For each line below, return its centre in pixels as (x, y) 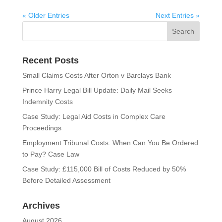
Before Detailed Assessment (66, 181)
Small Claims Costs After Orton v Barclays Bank (96, 76)
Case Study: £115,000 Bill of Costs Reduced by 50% (104, 169)
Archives (41, 206)
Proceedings (42, 128)
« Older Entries (46, 16)
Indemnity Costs (47, 102)
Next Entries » (178, 16)
